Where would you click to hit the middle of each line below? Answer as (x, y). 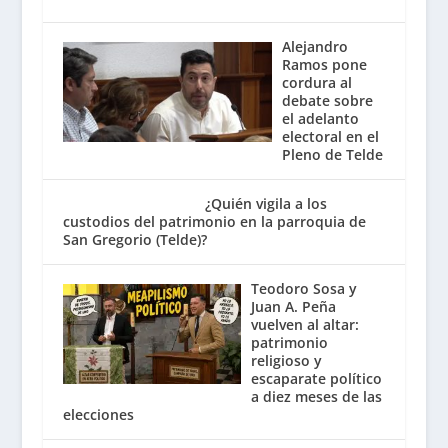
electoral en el (331, 136)
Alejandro (315, 46)
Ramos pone (325, 64)
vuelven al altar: (305, 324)
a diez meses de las (317, 396)
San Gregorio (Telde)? (134, 239)
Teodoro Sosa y (304, 288)
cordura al (317, 82)
